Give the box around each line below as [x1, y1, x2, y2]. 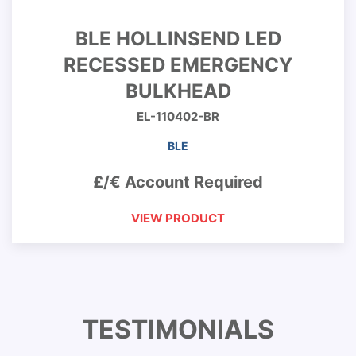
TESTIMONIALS [82, 314, 274, 345]
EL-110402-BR [137, 109, 219, 124]
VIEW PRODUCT [131, 211, 225, 226]
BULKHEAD [125, 79, 231, 103]
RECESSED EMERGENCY [64, 53, 292, 76]
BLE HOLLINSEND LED [75, 27, 281, 50]
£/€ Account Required [93, 172, 263, 192]
